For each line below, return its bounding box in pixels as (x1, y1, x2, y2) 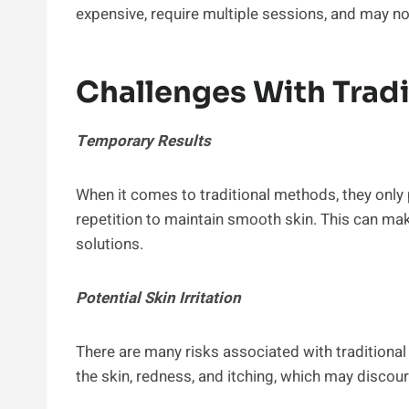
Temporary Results (76, 129, 211, 152)
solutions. (76, 232, 143, 256)
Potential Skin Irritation (76, 286, 241, 309)
